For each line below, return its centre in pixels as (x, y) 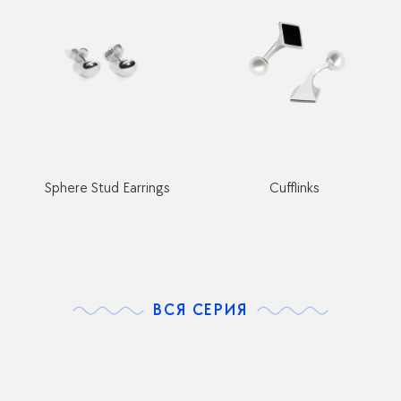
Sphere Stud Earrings (107, 188)
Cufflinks (294, 188)
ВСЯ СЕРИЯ (200, 310)
